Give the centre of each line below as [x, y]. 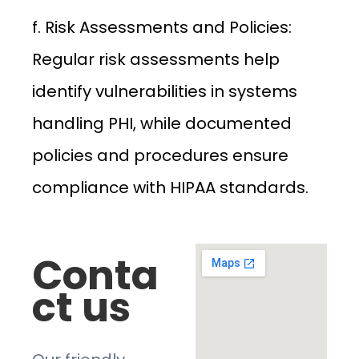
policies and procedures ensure [160, 155]
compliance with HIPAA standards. [170, 188]
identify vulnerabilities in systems [165, 91]
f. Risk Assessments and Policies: [162, 27]
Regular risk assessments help [156, 59]
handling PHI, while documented [162, 123]
